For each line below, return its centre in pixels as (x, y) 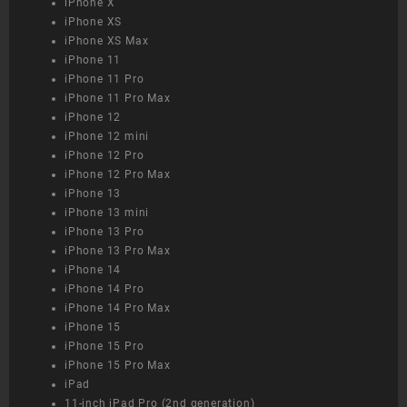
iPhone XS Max (107, 41)
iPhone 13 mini (107, 213)
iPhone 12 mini (107, 137)
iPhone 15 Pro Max (118, 366)
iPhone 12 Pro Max (118, 175)
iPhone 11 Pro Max (118, 99)
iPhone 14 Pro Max (118, 308)
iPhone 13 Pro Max (118, 251)
